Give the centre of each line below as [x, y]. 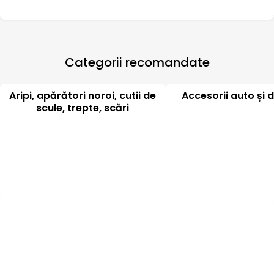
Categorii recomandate [137, 63]
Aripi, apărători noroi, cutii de [83, 96]
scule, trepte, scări [83, 108]
